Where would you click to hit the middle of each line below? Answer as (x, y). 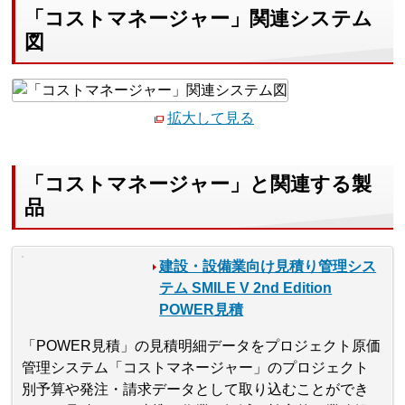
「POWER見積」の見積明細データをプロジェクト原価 (202, 345)
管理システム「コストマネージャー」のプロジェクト (196, 367)
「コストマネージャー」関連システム (199, 18)
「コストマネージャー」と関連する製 (198, 184)
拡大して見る (211, 118)
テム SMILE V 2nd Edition (246, 287)
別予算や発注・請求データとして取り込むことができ (196, 389)
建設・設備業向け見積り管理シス (268, 266)
